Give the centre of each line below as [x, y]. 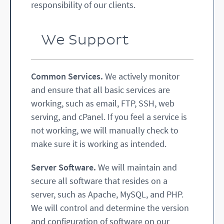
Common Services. [67, 76]
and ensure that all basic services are [100, 90]
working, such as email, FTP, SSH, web [103, 103]
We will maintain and [136, 167]
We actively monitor [141, 76]
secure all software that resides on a [99, 181]
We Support [85, 40]
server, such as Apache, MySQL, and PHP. [107, 194]
